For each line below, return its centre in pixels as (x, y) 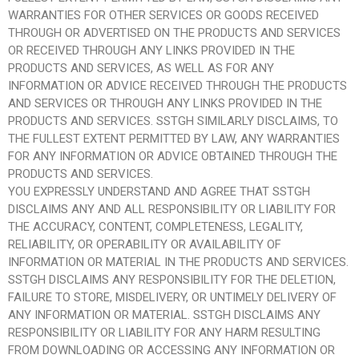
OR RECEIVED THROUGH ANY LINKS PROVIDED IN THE (151, 50)
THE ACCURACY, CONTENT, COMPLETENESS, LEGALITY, (155, 226)
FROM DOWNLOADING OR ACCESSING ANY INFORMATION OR (171, 350)
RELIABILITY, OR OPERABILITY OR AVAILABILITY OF (145, 244)
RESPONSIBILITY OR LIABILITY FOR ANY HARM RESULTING (164, 332)
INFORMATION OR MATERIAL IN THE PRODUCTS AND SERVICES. (178, 262)
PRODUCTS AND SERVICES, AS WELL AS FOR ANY (141, 68)
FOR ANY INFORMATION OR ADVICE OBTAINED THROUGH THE (173, 156)
